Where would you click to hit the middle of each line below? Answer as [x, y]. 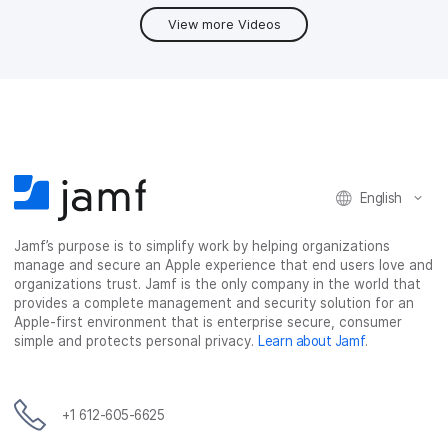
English [380, 197]
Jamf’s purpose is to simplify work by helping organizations [202, 246]
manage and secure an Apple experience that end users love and [224, 265]
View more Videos [224, 24]
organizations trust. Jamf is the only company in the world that [218, 284]
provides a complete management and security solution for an [214, 303]
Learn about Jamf [312, 341]
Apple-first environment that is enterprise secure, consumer [208, 322]
